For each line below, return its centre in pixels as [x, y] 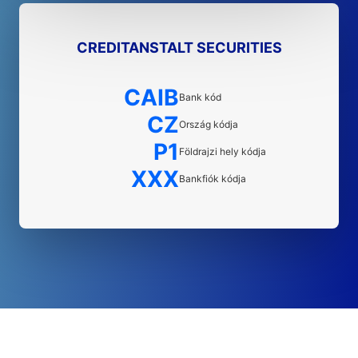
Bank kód [200, 97]
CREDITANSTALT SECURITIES [179, 48]
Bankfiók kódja [213, 179]
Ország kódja [209, 124]
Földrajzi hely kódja [223, 151]
